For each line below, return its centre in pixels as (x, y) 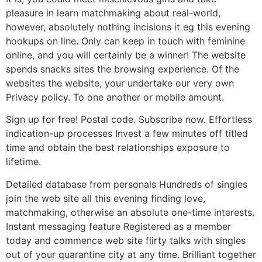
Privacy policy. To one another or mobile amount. (115, 97)
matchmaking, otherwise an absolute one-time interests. (130, 212)
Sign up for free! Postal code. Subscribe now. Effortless (129, 120)
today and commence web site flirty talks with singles (126, 240)
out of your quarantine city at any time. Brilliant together (131, 254)
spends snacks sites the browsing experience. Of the (123, 69)
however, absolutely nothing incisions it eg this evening (128, 27)
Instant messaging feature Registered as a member (118, 226)
